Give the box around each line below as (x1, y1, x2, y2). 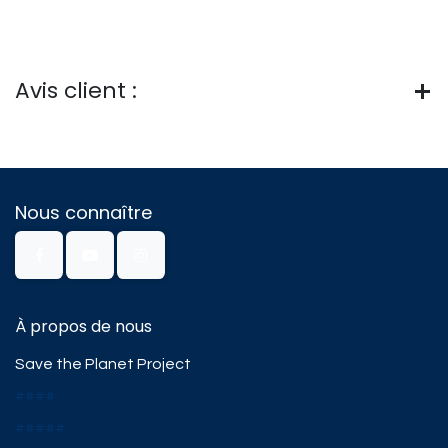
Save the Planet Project (15, 356, 191, 372)
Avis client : (15, 75, 137, 106)
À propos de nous (15, 315, 152, 338)
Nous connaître (15, 200, 152, 225)
